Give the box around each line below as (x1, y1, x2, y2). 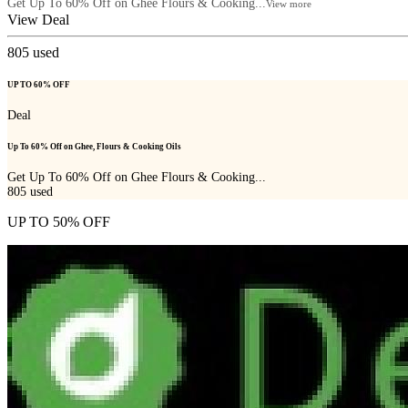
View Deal (7, 11, 69, 27)
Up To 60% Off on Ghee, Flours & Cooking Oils (7, 142, 181, 152)
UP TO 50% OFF (7, 214, 110, 230)
